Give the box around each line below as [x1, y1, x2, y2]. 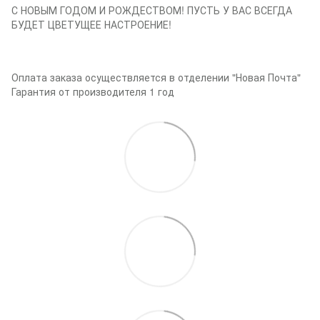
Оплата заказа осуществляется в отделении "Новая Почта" [11, 69, 301, 84]
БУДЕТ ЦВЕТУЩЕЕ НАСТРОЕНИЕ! [11, 16, 171, 31]
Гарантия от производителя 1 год [11, 84, 174, 99]
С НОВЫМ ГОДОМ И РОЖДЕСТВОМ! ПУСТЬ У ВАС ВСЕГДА [11, 2, 292, 17]
